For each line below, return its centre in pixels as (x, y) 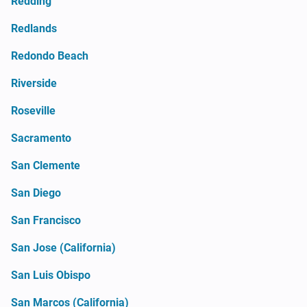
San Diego (36, 193)
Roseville (33, 110)
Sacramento (41, 138)
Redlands (34, 28)
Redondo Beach (50, 56)
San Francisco (46, 220)
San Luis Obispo (51, 275)
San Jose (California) (63, 247)
